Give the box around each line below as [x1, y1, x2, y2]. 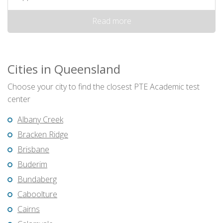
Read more [92, 15, 131, 27]
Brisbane [17, 144, 49, 155]
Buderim [17, 159, 47, 170]
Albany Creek [17, 114, 63, 125]
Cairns [17, 204, 40, 215]
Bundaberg [17, 174, 57, 185]
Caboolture [17, 189, 57, 200]
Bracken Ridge [17, 129, 68, 140]
